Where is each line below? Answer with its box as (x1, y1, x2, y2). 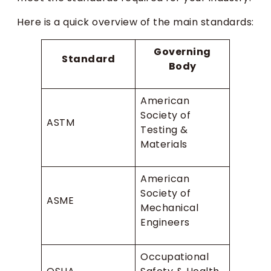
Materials (140, 137, 188, 151)
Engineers (140, 215, 190, 229)
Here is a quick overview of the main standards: (17, 15, 254, 29)
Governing (154, 44, 211, 59)
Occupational (140, 249, 209, 264)
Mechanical (140, 200, 198, 215)
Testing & (140, 122, 188, 137)
